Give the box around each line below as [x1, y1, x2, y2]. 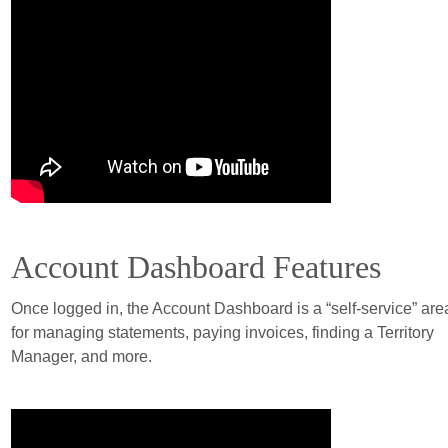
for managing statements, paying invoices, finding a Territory [10, 324, 434, 341]
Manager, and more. [10, 348, 152, 365]
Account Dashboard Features [10, 249, 381, 285]
